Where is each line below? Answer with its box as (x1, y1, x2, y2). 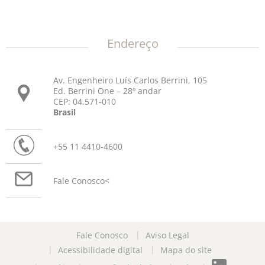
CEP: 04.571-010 (53, 96, 116, 108)
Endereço (106, 35, 159, 52)
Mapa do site (160, 244, 212, 256)
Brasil (53, 107, 76, 118)
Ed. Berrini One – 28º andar (53, 86, 161, 97)
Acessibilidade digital (58, 244, 143, 256)
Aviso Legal (145, 230, 189, 241)
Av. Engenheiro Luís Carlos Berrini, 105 (53, 75, 207, 86)
